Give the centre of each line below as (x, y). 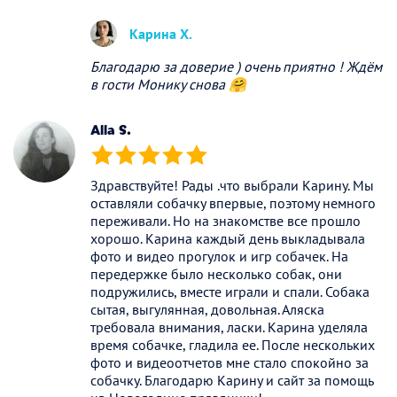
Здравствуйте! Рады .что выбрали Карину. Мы (232, 185)
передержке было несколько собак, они (216, 273)
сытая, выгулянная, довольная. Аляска (207, 309)
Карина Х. (161, 33)
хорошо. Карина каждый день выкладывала (228, 238)
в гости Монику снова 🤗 (168, 84)
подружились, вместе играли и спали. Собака (230, 291)
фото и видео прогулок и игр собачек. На (219, 256)
